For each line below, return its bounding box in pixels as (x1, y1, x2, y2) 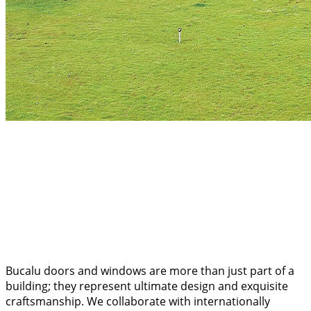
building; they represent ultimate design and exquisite (6, 278, 288, 294)
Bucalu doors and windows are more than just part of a (6, 262, 294, 278)
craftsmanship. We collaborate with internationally (6, 293, 270, 309)
